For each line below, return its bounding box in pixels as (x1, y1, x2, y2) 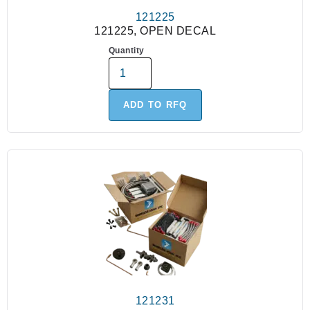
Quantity (108, 46, 145, 56)
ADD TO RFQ (122, 100, 188, 111)
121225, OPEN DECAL (94, 25, 216, 37)
